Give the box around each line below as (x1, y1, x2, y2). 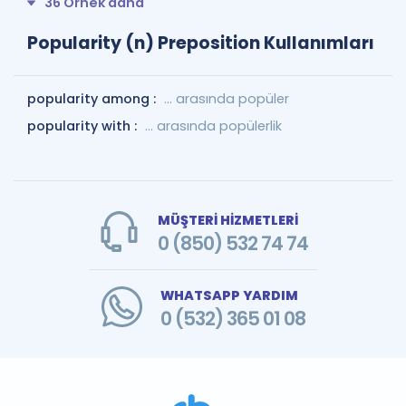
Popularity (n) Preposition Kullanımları (27, 30, 374, 55)
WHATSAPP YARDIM (159, 285, 298, 304)
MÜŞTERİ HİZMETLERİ (157, 210, 298, 229)
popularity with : (27, 116, 140, 135)
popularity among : (27, 89, 159, 108)
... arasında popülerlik (145, 116, 282, 135)
